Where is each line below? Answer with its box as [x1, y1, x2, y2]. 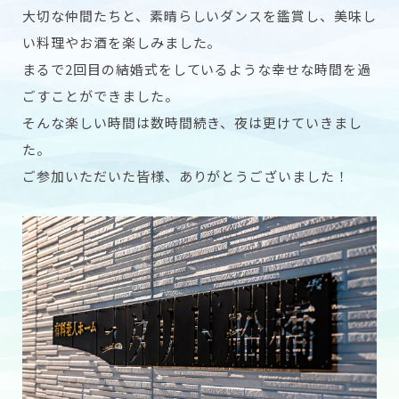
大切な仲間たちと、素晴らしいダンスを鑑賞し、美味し [22, 5, 377, 25]
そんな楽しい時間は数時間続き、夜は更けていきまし [22, 112, 363, 132]
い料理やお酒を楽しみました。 [22, 32, 222, 52]
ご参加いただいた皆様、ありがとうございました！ [22, 166, 350, 185]
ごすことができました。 [22, 85, 179, 105]
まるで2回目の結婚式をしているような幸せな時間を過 [22, 59, 371, 78]
